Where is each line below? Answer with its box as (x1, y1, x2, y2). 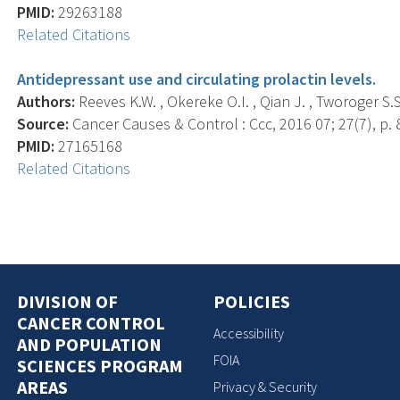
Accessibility (213, 324, 284, 342)
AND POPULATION (17, 332, 162, 355)
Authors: (17, 90, 76, 112)
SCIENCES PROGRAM (17, 354, 184, 377)
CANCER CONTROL (17, 311, 166, 334)
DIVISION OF (17, 289, 119, 312)
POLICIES (213, 289, 290, 312)
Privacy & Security (213, 378, 317, 396)
